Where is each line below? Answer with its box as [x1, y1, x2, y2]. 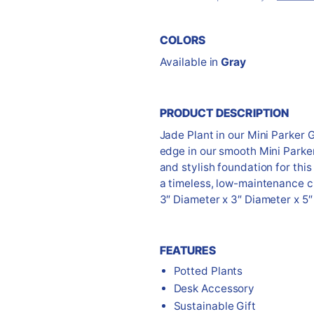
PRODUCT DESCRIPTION [159, 105, 289, 120]
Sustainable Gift [173, 299, 256, 313]
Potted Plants [173, 264, 243, 278]
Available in [159, 55, 221, 69]
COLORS [159, 32, 206, 47]
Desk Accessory [173, 281, 255, 295]
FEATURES [159, 243, 216, 257]
